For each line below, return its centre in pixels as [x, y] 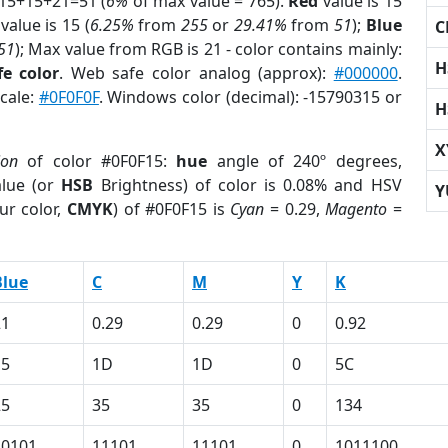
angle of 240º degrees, [304, 161]
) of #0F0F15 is [172, 209]
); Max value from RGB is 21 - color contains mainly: [208, 49]
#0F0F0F [68, 97]
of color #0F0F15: [97, 161]
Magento [356, 209]
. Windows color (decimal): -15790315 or [250, 97]
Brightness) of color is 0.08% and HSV [247, 185]
